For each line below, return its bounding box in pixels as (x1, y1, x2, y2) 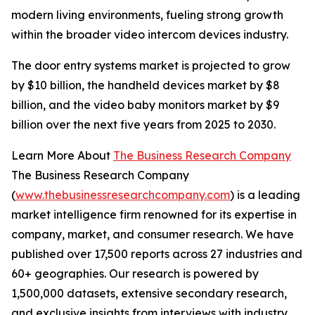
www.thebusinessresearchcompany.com (15, 188, 230, 202)
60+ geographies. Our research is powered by (11, 266, 259, 281)
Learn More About (11, 148, 113, 163)
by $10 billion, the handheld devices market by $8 (11, 78, 280, 93)
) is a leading (230, 188, 300, 202)
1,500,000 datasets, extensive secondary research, (11, 286, 287, 301)
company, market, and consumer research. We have (11, 227, 294, 242)
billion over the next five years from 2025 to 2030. (11, 117, 276, 132)
